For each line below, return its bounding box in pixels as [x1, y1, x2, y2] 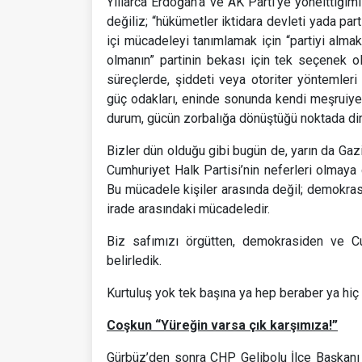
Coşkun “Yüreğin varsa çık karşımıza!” [107, 317, 338, 333]
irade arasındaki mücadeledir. [107, 200, 270, 217]
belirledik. [107, 252, 162, 268]
